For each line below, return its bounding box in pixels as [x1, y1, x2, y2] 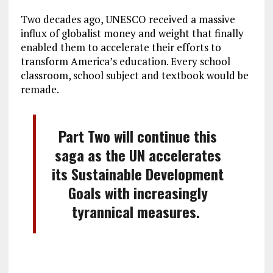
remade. [20, 82, 59, 96]
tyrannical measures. [72, 200, 204, 222]
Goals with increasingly [68, 181, 208, 204]
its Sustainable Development [52, 162, 224, 185]
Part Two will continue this [58, 124, 218, 147]
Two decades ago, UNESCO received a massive [20, 12, 235, 26]
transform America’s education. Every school [20, 54, 230, 68]
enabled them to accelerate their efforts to [20, 40, 221, 54]
